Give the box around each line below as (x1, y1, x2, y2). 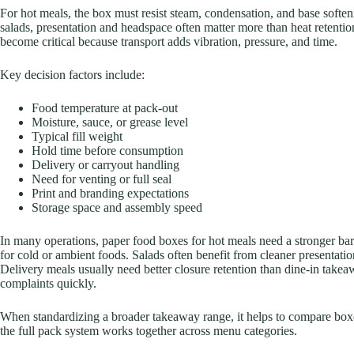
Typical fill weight (32, 130, 122, 144)
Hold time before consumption (32, 144, 183, 158)
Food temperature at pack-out (32, 101, 178, 115)
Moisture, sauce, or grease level (32, 115, 188, 130)
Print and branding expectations (32, 186, 189, 201)
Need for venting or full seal (32, 172, 171, 186)
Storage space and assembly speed (32, 201, 202, 215)
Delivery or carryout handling (32, 158, 179, 172)
